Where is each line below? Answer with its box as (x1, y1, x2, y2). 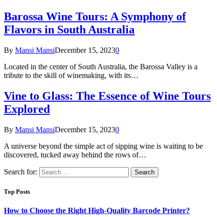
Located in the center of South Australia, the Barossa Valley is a (4, 62, 198, 71)
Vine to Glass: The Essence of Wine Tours (4, 90, 211, 103)
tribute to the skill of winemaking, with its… (4, 71, 139, 80)
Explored (4, 103, 50, 116)
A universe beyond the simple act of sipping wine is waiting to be (4, 141, 203, 150)
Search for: (4, 167, 37, 176)
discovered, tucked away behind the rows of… (4, 150, 146, 159)
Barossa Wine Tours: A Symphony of (4, 10, 186, 23)
